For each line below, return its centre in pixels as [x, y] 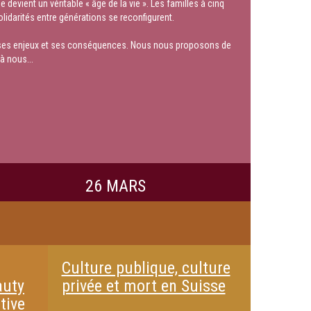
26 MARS [115, 186]
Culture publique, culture [146, 268]
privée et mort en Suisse [143, 286]
